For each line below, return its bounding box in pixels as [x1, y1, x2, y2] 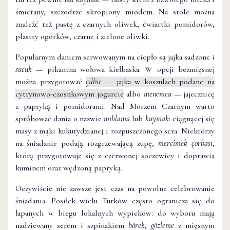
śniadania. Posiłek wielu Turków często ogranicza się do [15, 196, 215, 206]
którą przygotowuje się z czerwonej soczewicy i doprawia [15, 150, 215, 161]
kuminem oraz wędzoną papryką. [15, 163, 122, 174]
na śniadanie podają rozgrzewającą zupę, [15, 138, 158, 149]
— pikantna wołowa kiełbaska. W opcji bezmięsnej [32, 64, 215, 75]
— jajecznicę [174, 89, 215, 100]
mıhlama [104, 113, 130, 124]
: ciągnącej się [168, 113, 215, 124]
